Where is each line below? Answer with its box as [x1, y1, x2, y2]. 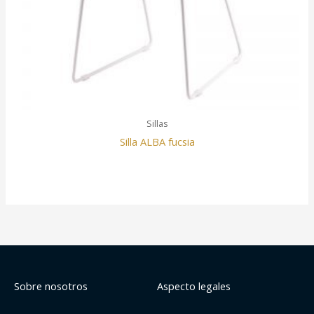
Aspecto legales [157, 279, 231, 294]
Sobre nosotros [14, 279, 88, 294]
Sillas [146, 117, 168, 130]
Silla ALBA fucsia [119, 134, 195, 149]
